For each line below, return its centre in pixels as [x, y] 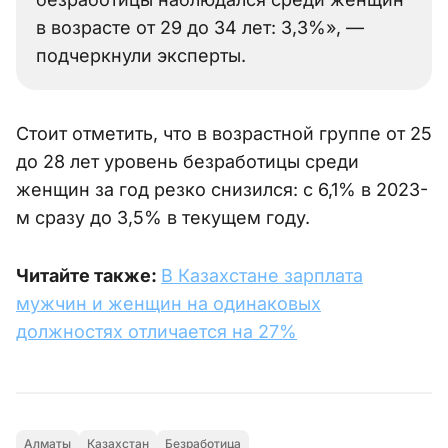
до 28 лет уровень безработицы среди [187, 162]
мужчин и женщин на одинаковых [168, 304]
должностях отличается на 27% [156, 332]
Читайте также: [88, 276]
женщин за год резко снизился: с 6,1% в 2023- [222, 190]
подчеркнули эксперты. [141, 56]
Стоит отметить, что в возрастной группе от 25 [224, 134]
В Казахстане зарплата [262, 276]
